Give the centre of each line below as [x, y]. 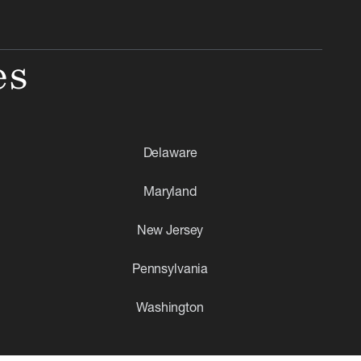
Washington [170, 307]
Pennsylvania [170, 268]
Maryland [170, 191]
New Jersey [170, 229]
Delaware [170, 152]
